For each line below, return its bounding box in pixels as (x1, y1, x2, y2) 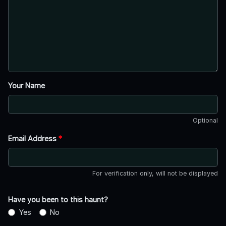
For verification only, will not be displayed (92, 169, 218, 178)
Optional (193, 117, 218, 125)
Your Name (8, 81, 45, 90)
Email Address (8, 134, 59, 143)
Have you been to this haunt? (8, 195, 108, 204)
